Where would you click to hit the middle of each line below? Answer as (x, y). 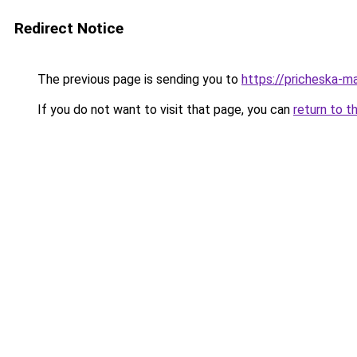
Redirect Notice (69, 28)
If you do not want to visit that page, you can (164, 110)
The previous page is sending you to (138, 79)
